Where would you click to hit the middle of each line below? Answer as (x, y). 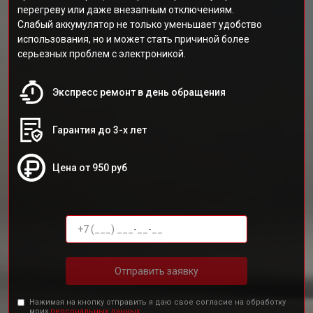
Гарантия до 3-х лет (100, 130)
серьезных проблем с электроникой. (102, 54)
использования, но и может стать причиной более (133, 39)
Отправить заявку (156, 271)
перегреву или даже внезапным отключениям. (126, 10)
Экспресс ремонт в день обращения (139, 92)
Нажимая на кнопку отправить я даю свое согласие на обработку (158, 302)
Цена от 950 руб (90, 168)
